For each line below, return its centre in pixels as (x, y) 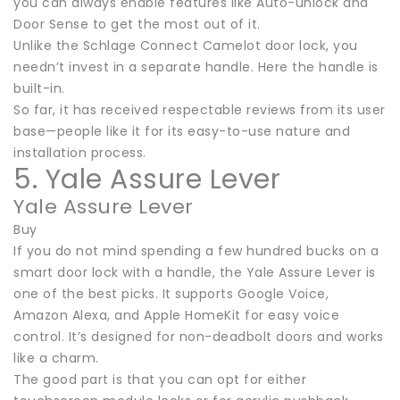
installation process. (80, 152)
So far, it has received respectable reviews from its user (200, 109)
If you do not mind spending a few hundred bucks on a (196, 250)
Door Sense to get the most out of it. (137, 24)
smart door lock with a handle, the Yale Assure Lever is (195, 272)
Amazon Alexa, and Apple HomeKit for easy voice (176, 315)
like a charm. (56, 358)
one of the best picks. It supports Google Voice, (171, 293)
